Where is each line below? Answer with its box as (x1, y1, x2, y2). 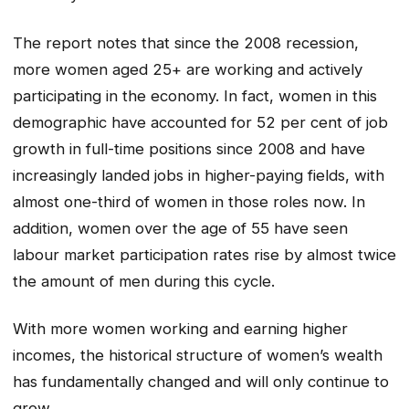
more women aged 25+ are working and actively (13, 59, 362, 79)
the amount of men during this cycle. (13, 271, 275, 290)
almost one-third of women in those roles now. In (13, 192, 365, 211)
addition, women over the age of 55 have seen (13, 218, 348, 237)
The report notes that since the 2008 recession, (13, 33, 359, 52)
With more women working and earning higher (13, 320, 348, 339)
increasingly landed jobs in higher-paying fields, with (13, 165, 384, 184)
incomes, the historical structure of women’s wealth (13, 346, 383, 365)
